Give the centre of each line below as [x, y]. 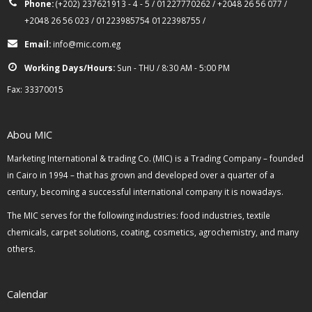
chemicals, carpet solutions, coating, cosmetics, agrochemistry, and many [153, 232]
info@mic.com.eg [87, 44]
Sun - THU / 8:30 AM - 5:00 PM [173, 67]
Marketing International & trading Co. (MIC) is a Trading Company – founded [155, 158]
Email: [38, 44]
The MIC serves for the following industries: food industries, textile [139, 215]
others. [21, 248]
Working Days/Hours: [70, 67]
